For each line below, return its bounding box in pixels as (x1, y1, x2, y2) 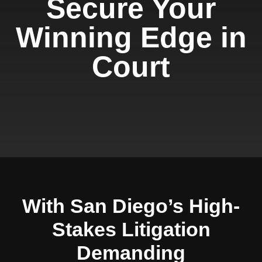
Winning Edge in (15, 21, 247, 54)
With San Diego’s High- (22, 195, 240, 217)
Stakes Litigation (51, 218, 211, 240)
